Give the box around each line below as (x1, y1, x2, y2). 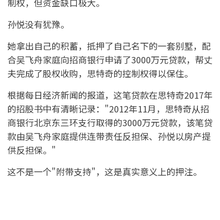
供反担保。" (7, 143, 56, 157)
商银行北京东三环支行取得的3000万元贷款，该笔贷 (7, 116, 213, 129)
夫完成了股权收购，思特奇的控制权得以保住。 (7, 67, 193, 80)
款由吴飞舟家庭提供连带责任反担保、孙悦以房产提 (7, 130, 211, 143)
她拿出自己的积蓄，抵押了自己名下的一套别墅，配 (7, 39, 211, 53)
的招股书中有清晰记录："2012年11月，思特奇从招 (7, 102, 209, 115)
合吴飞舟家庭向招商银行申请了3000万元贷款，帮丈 (7, 53, 213, 66)
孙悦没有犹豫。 (7, 18, 69, 31)
